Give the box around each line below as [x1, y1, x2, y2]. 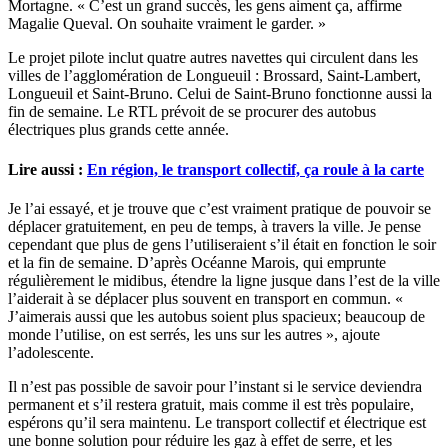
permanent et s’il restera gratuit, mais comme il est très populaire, [8, 395, 414, 413]
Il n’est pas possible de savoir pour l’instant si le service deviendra [8, 377, 422, 395]
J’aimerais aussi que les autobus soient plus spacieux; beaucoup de [8, 307, 425, 325]
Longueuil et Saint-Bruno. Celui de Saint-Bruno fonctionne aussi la [8, 85, 432, 103]
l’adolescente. [8, 343, 94, 361]
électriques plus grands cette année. [8, 121, 229, 139]
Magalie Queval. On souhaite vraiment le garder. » [8, 15, 326, 33]
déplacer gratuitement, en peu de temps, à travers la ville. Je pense [8, 217, 421, 235]
